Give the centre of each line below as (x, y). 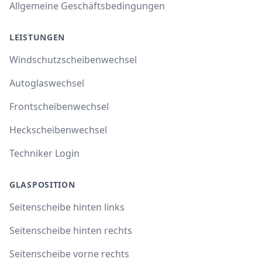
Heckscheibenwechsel (58, 130)
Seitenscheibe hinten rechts (71, 230)
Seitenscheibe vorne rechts (69, 254)
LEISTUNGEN (37, 37)
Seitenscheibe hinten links (67, 207)
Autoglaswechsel (47, 83)
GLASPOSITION (42, 184)
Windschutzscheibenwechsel (73, 59)
